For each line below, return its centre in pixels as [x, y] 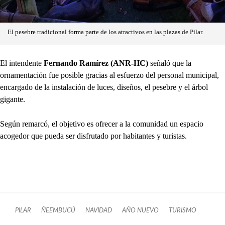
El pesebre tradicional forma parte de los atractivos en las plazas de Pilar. [105, 32]
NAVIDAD [99, 211]
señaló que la [171, 63]
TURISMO [183, 211]
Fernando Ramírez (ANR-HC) [97, 63]
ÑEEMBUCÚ [58, 211]
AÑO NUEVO [140, 211]
